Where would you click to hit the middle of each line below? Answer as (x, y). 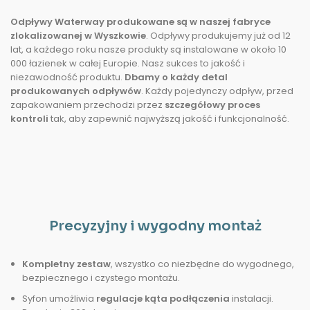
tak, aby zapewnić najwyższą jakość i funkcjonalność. (169, 119)
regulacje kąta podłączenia (163, 299)
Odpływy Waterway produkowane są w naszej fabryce (140, 22)
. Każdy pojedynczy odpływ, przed (217, 91)
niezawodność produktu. (67, 77)
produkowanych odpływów (76, 91)
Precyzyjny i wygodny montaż (155, 226)
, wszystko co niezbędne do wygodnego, (202, 264)
